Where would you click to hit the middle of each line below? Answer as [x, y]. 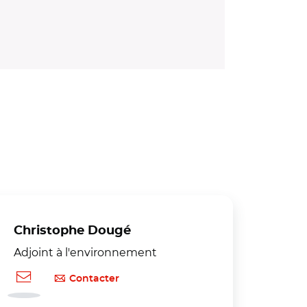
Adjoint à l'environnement [85, 253]
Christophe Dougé [72, 231]
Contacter [94, 279]
